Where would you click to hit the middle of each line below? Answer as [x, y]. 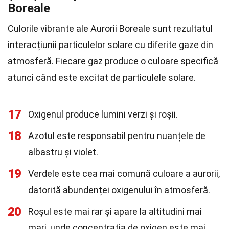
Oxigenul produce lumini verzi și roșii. [103, 114]
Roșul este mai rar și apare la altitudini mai [115, 211]
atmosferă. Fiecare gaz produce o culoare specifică [113, 61]
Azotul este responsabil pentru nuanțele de [117, 136]
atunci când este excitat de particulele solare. [102, 77]
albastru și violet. [63, 152]
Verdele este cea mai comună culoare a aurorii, [124, 174]
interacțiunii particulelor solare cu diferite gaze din [110, 45]
